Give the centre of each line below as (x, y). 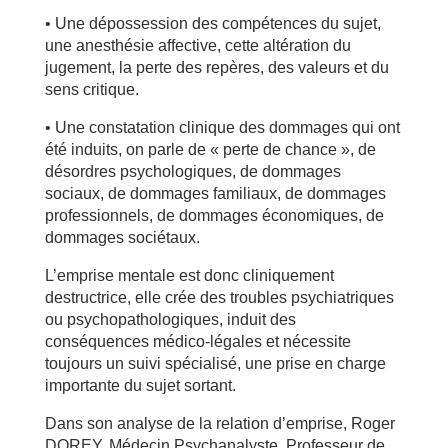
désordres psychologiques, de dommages (192, 171)
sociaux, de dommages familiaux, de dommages (215, 193)
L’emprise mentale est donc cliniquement (189, 275)
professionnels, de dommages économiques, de (214, 215)
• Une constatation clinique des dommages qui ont (222, 127)
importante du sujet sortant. (140, 385)
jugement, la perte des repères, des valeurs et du (216, 67)
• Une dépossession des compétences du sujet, (212, 23)
